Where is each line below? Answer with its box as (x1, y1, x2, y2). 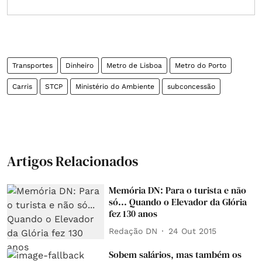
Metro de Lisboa (106, 61, 162, 70)
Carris (12, 82, 32, 91)
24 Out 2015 (168, 226, 217, 236)
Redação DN (109, 226, 158, 236)
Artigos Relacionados (7, 151, 138, 171)
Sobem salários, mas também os (109, 247, 242, 261)
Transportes (12, 61, 53, 70)
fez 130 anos (109, 207, 158, 220)
